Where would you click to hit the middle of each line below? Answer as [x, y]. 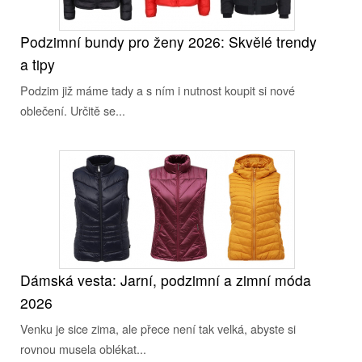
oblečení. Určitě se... [73, 110]
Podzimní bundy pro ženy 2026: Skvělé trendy [168, 42]
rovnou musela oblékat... [83, 349]
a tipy [38, 64]
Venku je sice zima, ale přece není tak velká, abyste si [158, 328]
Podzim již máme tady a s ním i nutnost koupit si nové [158, 90]
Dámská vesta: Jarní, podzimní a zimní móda [166, 280]
